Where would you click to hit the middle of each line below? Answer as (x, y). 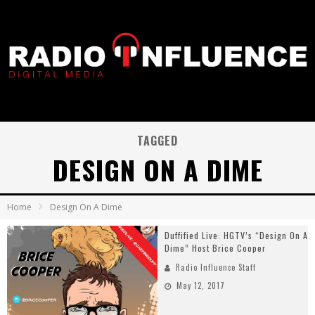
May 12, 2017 (201, 285)
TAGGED (157, 141)
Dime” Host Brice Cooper (215, 248)
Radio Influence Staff (216, 267)
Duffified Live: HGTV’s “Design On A (236, 235)
